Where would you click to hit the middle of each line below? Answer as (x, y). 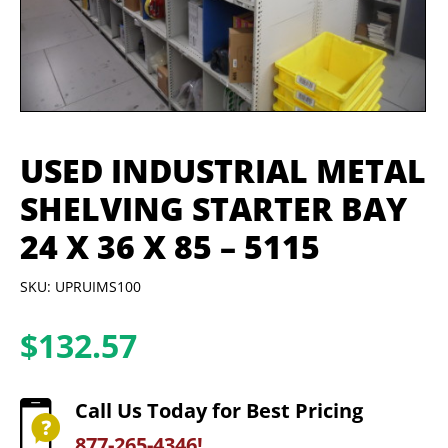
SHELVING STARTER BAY (213, 208)
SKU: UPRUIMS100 (80, 287)
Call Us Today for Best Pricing (219, 411)
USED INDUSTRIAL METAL (223, 170)
